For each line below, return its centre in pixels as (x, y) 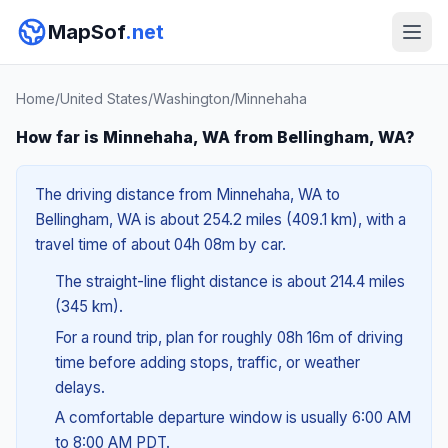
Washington (191, 98)
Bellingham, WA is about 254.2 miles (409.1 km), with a (220, 219)
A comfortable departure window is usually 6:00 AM (232, 418)
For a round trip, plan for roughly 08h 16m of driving (228, 337)
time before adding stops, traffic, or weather (207, 362)
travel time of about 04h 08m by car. (160, 244)
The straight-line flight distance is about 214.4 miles (229, 281)
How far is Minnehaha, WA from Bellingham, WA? (215, 137)
